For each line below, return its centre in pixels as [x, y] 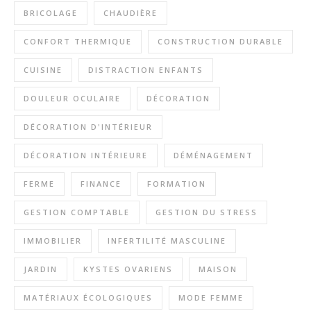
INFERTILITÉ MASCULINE [167, 241]
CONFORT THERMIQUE [78, 42]
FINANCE [101, 184]
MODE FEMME [211, 298]
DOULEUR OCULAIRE [72, 99]
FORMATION [177, 184]
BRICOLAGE [51, 13]
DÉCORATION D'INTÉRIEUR [88, 127]
